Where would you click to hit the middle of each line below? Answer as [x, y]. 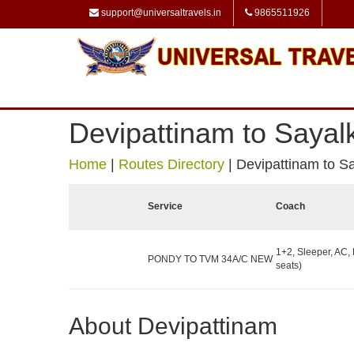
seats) [288, 265]
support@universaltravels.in [160, 13]
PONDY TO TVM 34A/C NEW [210, 259]
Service [165, 206]
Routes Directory [171, 164]
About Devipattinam [173, 326]
